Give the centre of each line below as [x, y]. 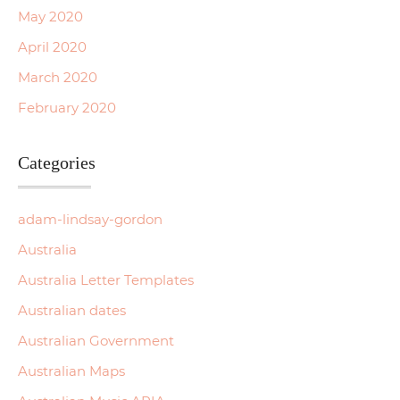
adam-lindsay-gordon [90, 219]
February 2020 [67, 107]
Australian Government [96, 340]
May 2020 [50, 16]
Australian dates [72, 310]
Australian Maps [71, 371]
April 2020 [52, 46]
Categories [57, 162]
